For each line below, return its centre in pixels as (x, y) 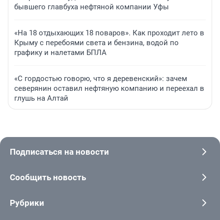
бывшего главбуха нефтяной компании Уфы (92, 7)
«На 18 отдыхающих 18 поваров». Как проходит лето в (109, 33)
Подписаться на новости (59, 152)
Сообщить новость (48, 178)
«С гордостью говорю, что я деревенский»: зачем (101, 79)
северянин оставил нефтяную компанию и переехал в (109, 89)
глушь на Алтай (41, 98)
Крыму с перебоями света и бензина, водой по (96, 43)
